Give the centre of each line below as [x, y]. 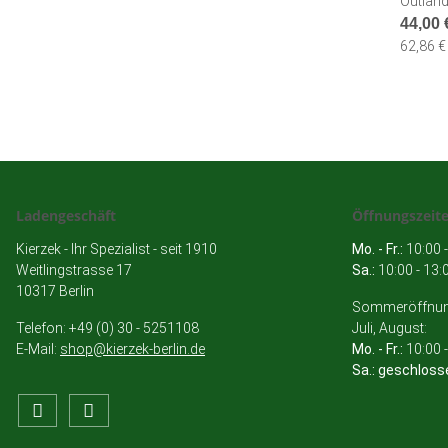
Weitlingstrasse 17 [74, 270]
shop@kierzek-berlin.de [132, 349]
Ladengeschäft [66, 216]
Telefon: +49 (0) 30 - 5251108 [107, 328]
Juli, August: [391, 328]
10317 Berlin [55, 291]
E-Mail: [38, 349]
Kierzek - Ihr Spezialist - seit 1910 [116, 249]
